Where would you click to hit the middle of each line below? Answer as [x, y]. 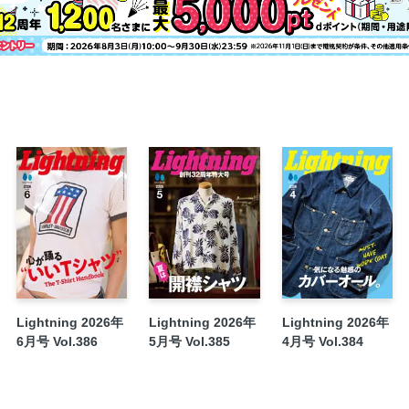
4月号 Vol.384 [322, 341]
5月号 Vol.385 [190, 341]
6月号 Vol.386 [57, 341]
